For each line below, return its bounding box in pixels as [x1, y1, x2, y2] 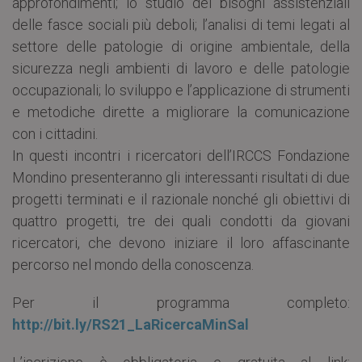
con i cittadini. [12, 125, 98, 143]
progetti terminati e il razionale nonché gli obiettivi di [12, 191, 350, 208]
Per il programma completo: [12, 294, 350, 312]
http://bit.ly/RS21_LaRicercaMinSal [12, 316, 249, 334]
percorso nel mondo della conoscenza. [12, 256, 254, 274]
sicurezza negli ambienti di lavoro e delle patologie [12, 60, 350, 78]
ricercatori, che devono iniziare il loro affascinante [12, 234, 350, 252]
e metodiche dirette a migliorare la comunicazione [12, 103, 350, 121]
